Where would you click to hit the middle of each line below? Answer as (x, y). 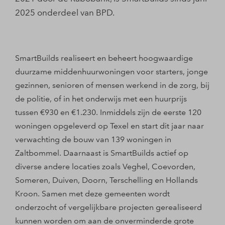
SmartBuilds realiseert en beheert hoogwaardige (104, 58)
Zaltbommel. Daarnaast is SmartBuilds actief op (102, 153)
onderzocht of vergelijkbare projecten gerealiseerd (108, 207)
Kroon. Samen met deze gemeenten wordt (92, 194)
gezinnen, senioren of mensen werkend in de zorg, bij (112, 85)
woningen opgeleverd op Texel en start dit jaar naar (109, 126)
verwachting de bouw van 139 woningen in (93, 139)
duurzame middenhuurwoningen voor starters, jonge (111, 72)
